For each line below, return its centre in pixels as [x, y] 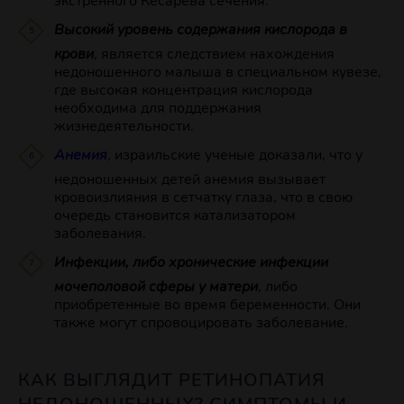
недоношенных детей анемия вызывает [190, 180]
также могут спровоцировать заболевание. [201, 323]
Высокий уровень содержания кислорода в [201, 30]
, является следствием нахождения [214, 55]
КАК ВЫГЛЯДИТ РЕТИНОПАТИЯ [172, 381]
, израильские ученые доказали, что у [235, 156]
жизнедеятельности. [124, 127]
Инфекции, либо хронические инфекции [191, 263]
